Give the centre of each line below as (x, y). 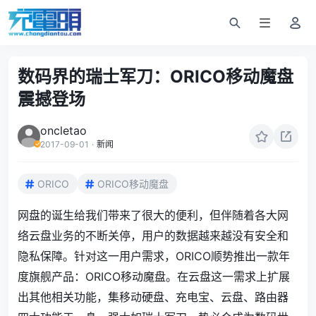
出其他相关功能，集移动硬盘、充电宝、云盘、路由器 (153, 297)
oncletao (63, 130)
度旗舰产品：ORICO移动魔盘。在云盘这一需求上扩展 (154, 276)
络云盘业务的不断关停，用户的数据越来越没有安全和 (153, 236)
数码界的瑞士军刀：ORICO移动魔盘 (156, 77)
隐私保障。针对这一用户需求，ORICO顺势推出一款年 (154, 256)
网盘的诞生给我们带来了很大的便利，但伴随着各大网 (153, 215)
